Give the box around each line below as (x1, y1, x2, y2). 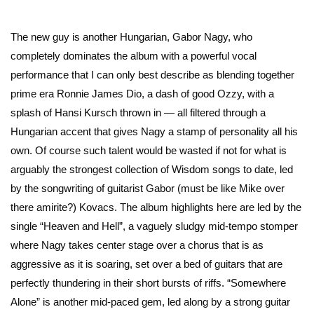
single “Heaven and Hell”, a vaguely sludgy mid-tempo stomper (11, 220, 298, 233)
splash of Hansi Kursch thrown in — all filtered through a (11, 107, 266, 119)
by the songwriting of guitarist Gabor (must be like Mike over (11, 182, 285, 195)
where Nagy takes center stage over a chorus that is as (11, 239, 264, 252)
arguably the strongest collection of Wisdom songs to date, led (11, 163, 293, 176)
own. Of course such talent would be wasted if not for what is (11, 144, 287, 157)
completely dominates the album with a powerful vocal (11, 50, 257, 62)
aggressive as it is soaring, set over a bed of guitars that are (11, 258, 282, 271)
